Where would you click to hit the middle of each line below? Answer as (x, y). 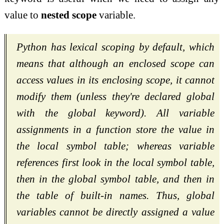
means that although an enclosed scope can (115, 64)
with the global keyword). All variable (115, 113)
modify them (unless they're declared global (115, 97)
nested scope (68, 15)
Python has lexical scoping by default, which (115, 47)
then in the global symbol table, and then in (115, 179)
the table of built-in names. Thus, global (115, 196)
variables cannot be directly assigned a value (115, 212)
